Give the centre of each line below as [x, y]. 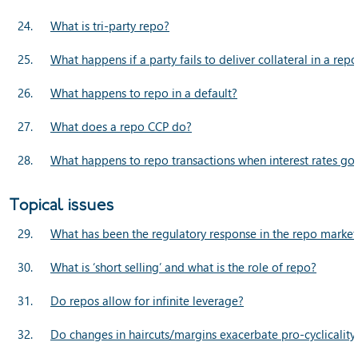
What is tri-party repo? [110, 25]
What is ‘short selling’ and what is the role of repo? [183, 267]
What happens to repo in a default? [144, 92]
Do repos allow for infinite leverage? [147, 300]
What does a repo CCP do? [121, 126]
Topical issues [62, 204]
